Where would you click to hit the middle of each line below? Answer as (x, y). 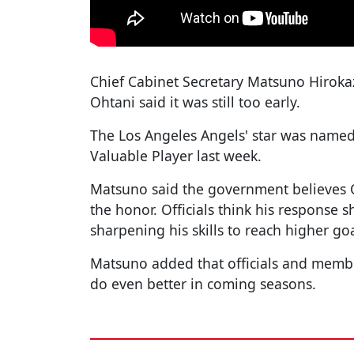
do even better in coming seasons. (203, 284)
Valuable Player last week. (176, 156)
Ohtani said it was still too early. (195, 102)
